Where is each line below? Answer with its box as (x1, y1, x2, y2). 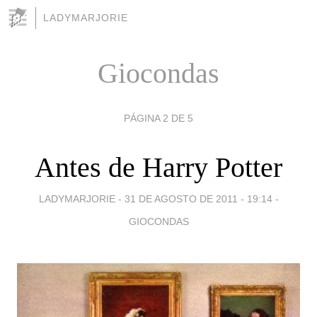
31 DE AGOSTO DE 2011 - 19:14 (124, 192, 272, 204)
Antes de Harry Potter (35, 151, 282, 183)
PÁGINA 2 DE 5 (124, 112, 193, 124)
